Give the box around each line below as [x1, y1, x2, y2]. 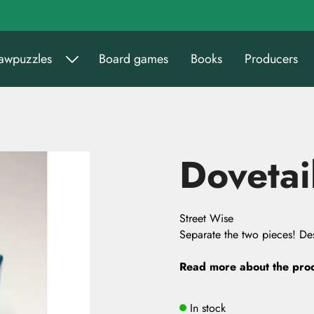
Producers [245, 49, 298, 68]
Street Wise [179, 210, 233, 226]
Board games [99, 49, 168, 68]
